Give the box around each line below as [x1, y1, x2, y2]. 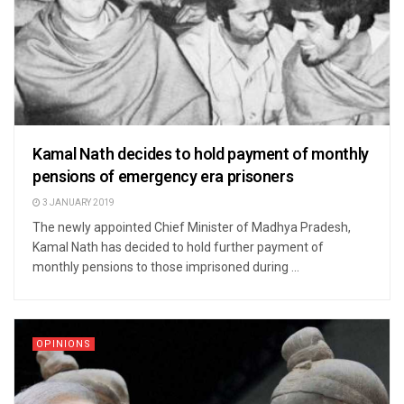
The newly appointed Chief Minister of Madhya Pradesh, [32, 220, 351, 235]
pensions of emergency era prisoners [32, 165, 294, 190]
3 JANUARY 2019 [41, 197, 115, 210]
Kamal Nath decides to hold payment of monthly [32, 142, 369, 168]
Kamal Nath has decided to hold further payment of [32, 240, 324, 255]
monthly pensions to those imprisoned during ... [32, 260, 299, 275]
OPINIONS [36, 336, 91, 353]
